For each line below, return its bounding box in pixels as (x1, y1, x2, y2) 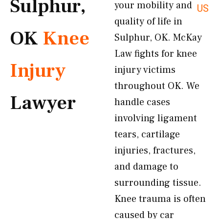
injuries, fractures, (114, 144, 196, 157)
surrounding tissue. (114, 176, 201, 189)
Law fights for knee (114, 47, 197, 60)
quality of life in (114, 15, 182, 28)
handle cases (114, 96, 170, 109)
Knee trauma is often (114, 193, 206, 205)
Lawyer (10, 90, 76, 115)
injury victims (114, 64, 175, 76)
